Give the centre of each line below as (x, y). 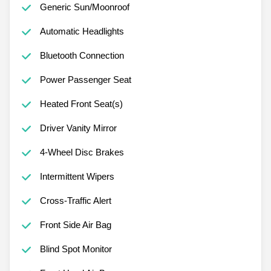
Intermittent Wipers (77, 176)
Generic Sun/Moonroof (84, 7)
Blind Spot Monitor (76, 249)
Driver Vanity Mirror (78, 128)
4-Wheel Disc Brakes (82, 152)
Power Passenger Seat (85, 79)
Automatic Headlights (82, 31)
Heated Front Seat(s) (81, 103)
